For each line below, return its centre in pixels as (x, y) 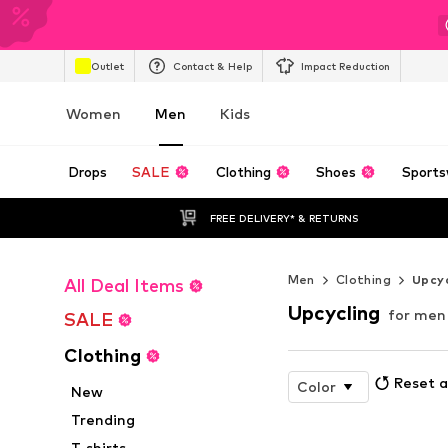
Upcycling (333, 312)
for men (416, 314)
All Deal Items (124, 285)
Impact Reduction (345, 65)
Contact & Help (212, 65)
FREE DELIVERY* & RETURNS (284, 217)
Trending (103, 419)
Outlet (107, 65)
